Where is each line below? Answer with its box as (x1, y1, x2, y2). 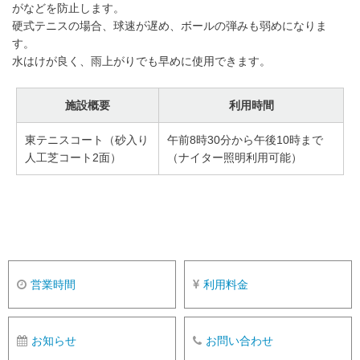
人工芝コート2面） (25, 150, 121, 164)
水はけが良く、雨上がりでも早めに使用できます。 (12, 54, 271, 67)
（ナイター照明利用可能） (167, 150, 302, 164)
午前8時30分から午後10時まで (167, 133, 323, 146)
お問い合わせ (206, 333, 273, 347)
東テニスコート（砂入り (25, 133, 149, 146)
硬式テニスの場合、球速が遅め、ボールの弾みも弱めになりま (12, 18, 327, 32)
